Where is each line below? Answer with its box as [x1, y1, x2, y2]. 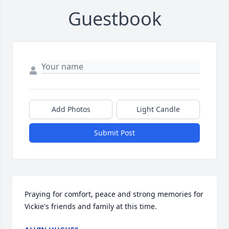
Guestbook [67, 6, 162, 32]
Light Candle [136, 104, 180, 114]
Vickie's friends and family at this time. [25, 201, 157, 212]
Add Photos [51, 104, 90, 114]
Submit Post [94, 128, 135, 138]
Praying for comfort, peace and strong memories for [25, 189, 203, 199]
